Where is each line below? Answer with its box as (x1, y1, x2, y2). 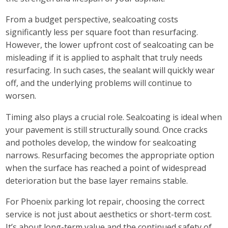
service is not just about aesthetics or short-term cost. (6, 208, 212, 220)
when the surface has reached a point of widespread (6, 162, 207, 174)
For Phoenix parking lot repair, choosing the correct (6, 195, 205, 207)
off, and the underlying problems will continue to (6, 77, 192, 89)
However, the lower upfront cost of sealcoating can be (6, 39, 214, 51)
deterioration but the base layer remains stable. (6, 175, 188, 186)
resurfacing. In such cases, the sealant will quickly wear (6, 65, 215, 76)
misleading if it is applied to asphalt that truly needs (6, 52, 203, 64)
